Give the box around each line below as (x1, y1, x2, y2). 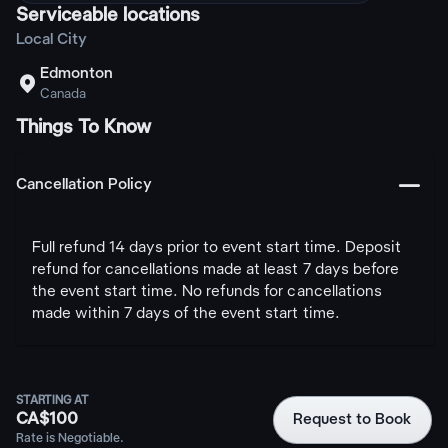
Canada (40, 88, 87, 101)
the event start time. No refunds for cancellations (32, 284, 382, 300)
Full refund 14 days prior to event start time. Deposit (32, 240, 401, 256)
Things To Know (16, 119, 152, 137)
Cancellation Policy (16, 177, 152, 193)
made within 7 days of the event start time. (32, 306, 340, 322)
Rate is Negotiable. (16, 432, 124, 445)
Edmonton (40, 66, 114, 82)
